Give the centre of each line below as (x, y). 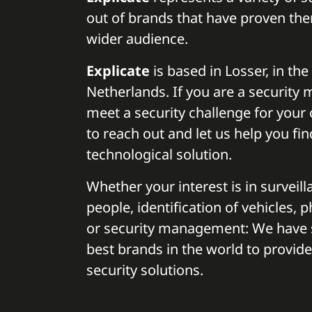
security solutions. (145, 270)
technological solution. (159, 154)
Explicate (118, 70)
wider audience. (137, 38)
